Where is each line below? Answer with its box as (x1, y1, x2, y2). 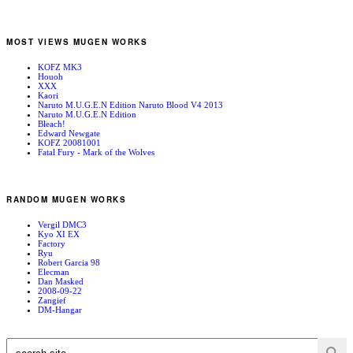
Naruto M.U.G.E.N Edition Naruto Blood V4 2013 (38, 99, 223, 110)
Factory (38, 239, 65, 249)
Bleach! (38, 118, 65, 128)
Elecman (38, 267, 69, 277)
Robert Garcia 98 (38, 258, 100, 268)
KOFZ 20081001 (38, 137, 101, 147)
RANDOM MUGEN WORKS (6, 194, 126, 206)
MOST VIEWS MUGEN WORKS (6, 36, 147, 48)
